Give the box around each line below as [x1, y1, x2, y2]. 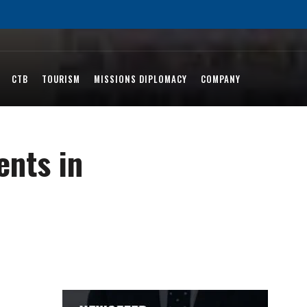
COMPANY [201, 72, 241, 86]
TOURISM [42, 72, 80, 86]
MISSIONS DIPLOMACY [94, 72, 187, 86]
